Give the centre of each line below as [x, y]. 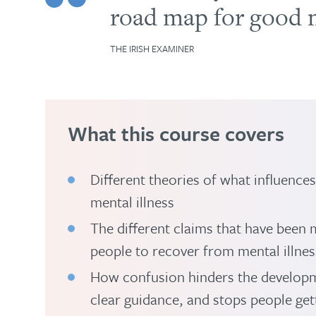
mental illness [132, 202]
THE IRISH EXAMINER [152, 49]
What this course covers [176, 133]
